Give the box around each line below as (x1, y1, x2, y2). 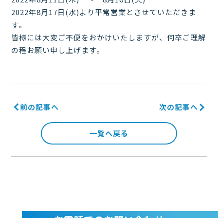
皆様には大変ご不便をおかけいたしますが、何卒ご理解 (11, 32, 206, 42)
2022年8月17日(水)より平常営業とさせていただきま (11, 7, 196, 17)
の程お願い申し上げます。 (11, 45, 104, 55)
